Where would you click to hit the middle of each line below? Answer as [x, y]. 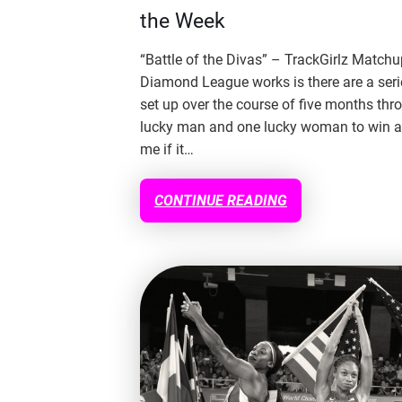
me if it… [167, 150]
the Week [183, 22]
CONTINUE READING [221, 201]
